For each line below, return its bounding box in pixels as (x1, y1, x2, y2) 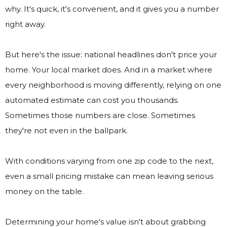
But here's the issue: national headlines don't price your (5, 50, 217, 60)
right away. (5, 19, 46, 29)
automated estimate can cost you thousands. (5, 95, 179, 105)
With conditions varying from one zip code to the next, (5, 156, 213, 166)
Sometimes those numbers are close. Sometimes (5, 110, 195, 121)
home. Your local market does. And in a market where (5, 65, 212, 75)
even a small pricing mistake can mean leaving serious (5, 171, 213, 181)
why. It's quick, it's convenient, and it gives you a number (5, 4, 219, 14)
